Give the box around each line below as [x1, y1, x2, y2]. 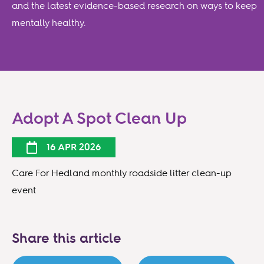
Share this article [12, 229, 121, 248]
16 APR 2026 [47, 140, 101, 153]
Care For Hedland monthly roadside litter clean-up [12, 166, 232, 180]
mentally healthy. [12, 15, 85, 29]
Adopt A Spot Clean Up [12, 107, 187, 129]
